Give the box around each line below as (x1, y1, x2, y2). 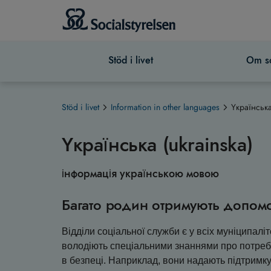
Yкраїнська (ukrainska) (62, 131, 253, 158)
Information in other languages (111, 101, 220, 113)
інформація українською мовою (62, 166, 219, 181)
